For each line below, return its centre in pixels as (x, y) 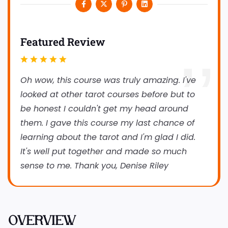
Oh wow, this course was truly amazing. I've (108, 80)
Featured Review (63, 41)
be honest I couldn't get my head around (104, 108)
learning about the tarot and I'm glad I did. (108, 137)
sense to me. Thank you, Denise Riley (94, 165)
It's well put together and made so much (104, 151)
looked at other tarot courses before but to (108, 94)
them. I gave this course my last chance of (107, 123)
